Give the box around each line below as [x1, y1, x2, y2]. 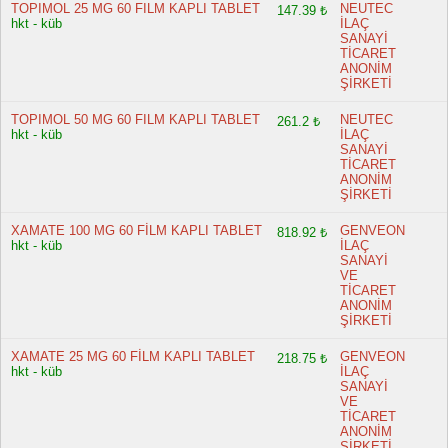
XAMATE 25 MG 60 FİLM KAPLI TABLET [11, 349, 255, 364]
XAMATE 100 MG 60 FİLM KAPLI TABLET [11, 223, 262, 238]
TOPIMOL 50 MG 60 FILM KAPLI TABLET [11, 112, 260, 127]
